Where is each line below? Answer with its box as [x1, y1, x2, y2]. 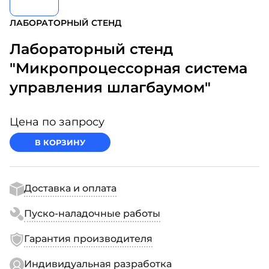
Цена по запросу [10, 115, 104, 128]
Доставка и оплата [24, 183, 116, 194]
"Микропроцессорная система [10, 59, 247, 77]
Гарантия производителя [24, 233, 153, 244]
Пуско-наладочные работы [24, 208, 160, 219]
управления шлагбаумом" [10, 79, 211, 96]
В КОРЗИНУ [35, 138, 85, 147]
